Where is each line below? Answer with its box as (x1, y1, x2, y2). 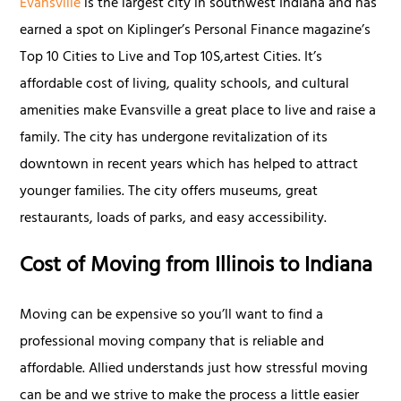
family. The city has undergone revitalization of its (20, 124, 328, 152)
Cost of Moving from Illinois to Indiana (20, 246, 373, 288)
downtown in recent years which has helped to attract (20, 151, 359, 179)
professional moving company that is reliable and (20, 328, 325, 356)
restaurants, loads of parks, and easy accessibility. (20, 205, 331, 233)
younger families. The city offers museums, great (20, 178, 319, 206)
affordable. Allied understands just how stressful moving (20, 355, 369, 383)
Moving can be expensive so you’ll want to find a (20, 302, 324, 329)
